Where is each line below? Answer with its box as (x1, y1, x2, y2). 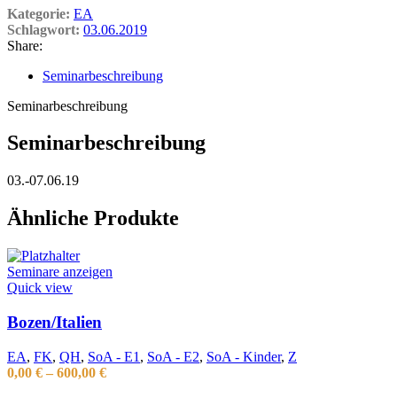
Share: (7, 37, 43, 53)
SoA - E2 (147, 348, 199, 364)
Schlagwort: (7, 21, 80, 37)
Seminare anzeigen (7, 264, 113, 280)
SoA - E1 (88, 348, 140, 364)
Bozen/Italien (7, 312, 102, 331)
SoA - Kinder (206, 348, 281, 364)
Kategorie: (7, 5, 70, 21)
